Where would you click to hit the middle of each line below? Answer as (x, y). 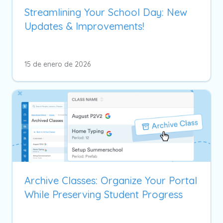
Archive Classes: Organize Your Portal (111, 180)
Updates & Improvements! (84, 26)
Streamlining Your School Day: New (106, 12)
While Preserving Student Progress (104, 194)
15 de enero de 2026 (57, 64)
